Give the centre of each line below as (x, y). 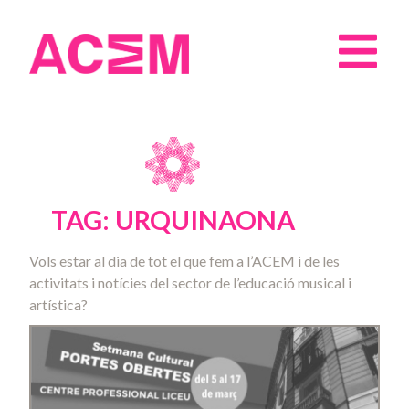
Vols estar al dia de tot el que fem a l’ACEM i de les (184, 261)
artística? (58, 304)
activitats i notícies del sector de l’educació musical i (190, 283)
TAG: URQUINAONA (173, 220)
